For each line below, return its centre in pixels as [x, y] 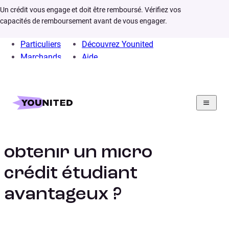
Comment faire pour [95, 132]
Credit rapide [67, 96]
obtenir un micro [78, 153]
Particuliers [41, 44]
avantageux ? [63, 195]
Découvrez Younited [118, 44]
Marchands [41, 57]
